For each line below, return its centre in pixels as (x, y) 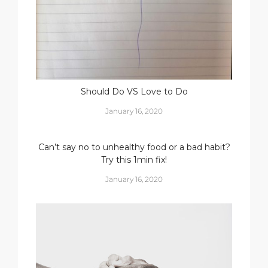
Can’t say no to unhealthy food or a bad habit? (134, 147)
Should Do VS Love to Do (134, 91)
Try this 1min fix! (134, 159)
